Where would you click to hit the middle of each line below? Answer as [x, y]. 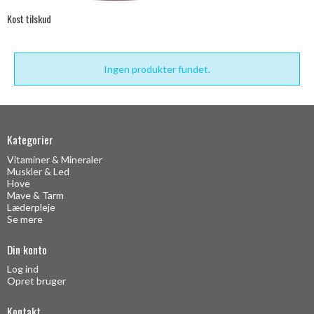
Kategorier [30, 140]
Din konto [27, 249]
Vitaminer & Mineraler [55, 159]
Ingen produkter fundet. [157, 69]
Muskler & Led [38, 171]
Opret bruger [36, 281]
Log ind [23, 269]
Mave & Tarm [35, 195]
